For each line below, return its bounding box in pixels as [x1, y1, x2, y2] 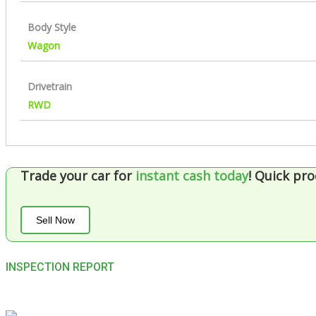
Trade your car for [20, 167, 135, 185]
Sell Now [36, 214, 75, 226]
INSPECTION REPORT [6, 260, 114, 274]
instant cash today [135, 167, 248, 185]
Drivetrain [28, 80, 72, 94]
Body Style [28, 20, 76, 35]
